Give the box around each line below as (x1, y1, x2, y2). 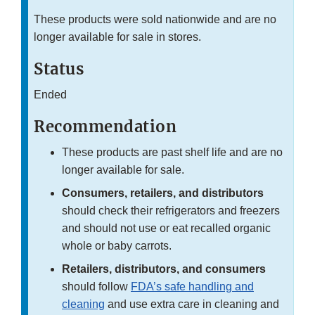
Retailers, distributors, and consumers (62, 262, 266, 275)
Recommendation (34, 116, 176, 136)
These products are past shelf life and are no (62, 146, 283, 158)
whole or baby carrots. (62, 239, 172, 252)
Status (34, 58, 84, 79)
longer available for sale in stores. (34, 30, 201, 43)
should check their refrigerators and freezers (62, 204, 280, 217)
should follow (62, 280, 131, 292)
